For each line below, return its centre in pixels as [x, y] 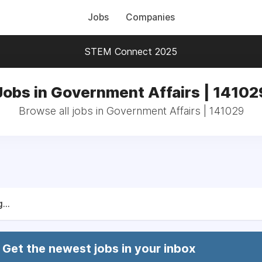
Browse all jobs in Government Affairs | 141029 [131, 111]
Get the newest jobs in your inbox [99, 249]
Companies [150, 17]
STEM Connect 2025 [131, 51]
